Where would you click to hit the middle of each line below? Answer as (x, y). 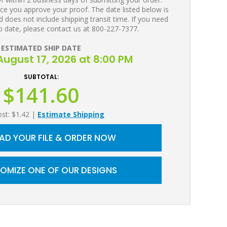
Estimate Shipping (71, 114)
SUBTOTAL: (41, 77)
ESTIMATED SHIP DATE (41, 48)
